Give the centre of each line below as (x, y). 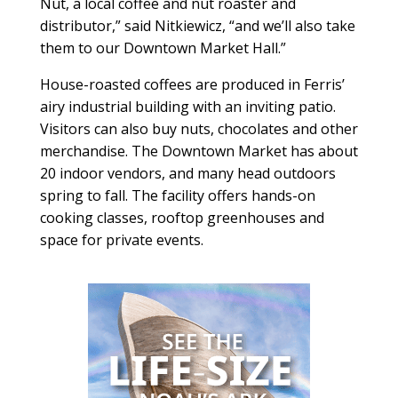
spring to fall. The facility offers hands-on (177, 195)
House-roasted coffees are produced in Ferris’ (192, 84)
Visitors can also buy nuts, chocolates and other (199, 128)
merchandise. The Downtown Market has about (199, 151)
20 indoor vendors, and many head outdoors (187, 173)
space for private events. (121, 239)
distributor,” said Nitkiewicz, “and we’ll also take (197, 25)
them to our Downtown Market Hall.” (163, 48)
